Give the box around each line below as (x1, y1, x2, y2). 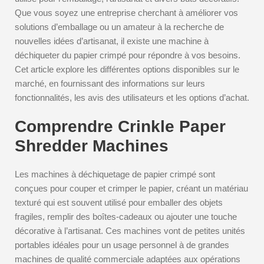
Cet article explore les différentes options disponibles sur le (15, 64, 239, 74)
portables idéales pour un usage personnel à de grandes (15, 240, 229, 250)
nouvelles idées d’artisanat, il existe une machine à (15, 36, 209, 46)
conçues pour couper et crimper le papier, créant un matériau (15, 183, 248, 193)
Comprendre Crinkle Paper (15, 117, 226, 136)
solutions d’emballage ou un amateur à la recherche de (15, 22, 224, 32)
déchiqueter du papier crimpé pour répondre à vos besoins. (15, 50, 240, 60)
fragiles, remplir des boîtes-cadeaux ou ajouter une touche (15, 212, 237, 222)
